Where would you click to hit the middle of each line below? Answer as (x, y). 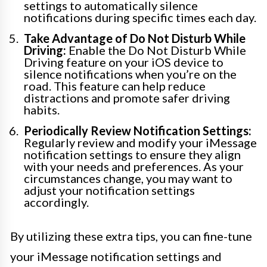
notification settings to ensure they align (132, 155)
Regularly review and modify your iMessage (140, 143)
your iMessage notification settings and (116, 257)
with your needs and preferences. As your (134, 167)
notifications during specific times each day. (140, 18)
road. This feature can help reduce (115, 86)
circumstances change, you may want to (128, 178)
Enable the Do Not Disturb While (156, 50)
